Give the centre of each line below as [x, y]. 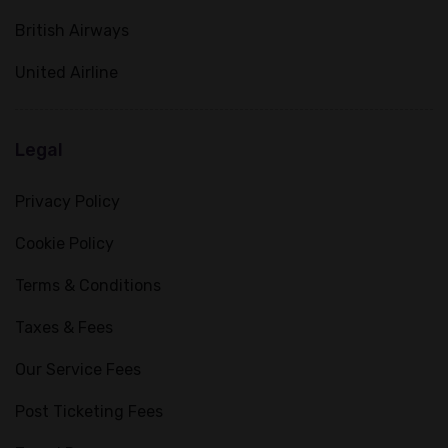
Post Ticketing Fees [89, 411]
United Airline [66, 72]
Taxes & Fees [64, 327]
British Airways [72, 30]
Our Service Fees [78, 369]
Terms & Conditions [88, 285]
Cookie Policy [64, 243]
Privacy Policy [67, 201]
